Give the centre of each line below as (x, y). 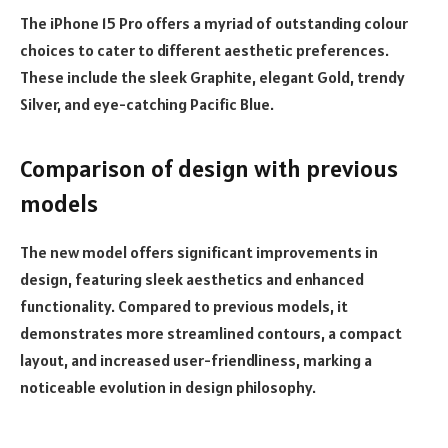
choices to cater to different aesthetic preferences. (204, 50)
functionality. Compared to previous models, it (184, 305)
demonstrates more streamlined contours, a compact (211, 332)
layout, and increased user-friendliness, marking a (196, 359)
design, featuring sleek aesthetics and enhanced (192, 278)
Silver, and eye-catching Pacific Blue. (147, 104)
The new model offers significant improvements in (199, 251)
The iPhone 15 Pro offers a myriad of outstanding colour (214, 23)
